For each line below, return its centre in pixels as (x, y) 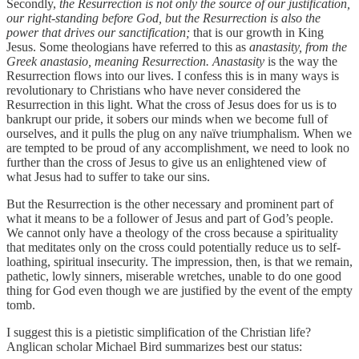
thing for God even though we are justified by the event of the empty (179, 291)
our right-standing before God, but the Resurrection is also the (163, 18)
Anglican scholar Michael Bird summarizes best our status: (154, 347)
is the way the (303, 62)
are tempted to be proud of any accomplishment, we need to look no (178, 148)
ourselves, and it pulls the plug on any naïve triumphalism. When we (179, 134)
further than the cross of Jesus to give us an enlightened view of (166, 163)
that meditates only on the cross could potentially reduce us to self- (173, 248)
